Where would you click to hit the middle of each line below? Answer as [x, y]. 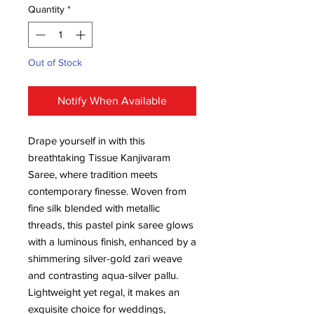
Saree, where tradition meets [93, 174]
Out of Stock [55, 62]
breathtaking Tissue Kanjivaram [99, 157]
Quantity [46, 9]
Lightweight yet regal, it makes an [104, 292]
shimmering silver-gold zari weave [105, 258]
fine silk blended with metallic [94, 207]
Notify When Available [112, 100]
